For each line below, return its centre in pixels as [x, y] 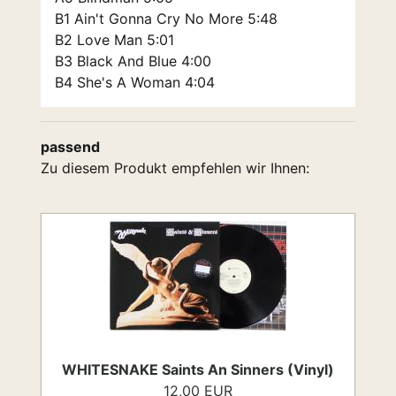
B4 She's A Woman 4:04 [135, 82]
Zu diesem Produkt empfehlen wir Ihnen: [175, 168]
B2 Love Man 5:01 [114, 40]
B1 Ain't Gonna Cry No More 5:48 [166, 19]
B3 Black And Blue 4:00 [133, 61]
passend [70, 147]
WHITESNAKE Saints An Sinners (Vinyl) [198, 369]
